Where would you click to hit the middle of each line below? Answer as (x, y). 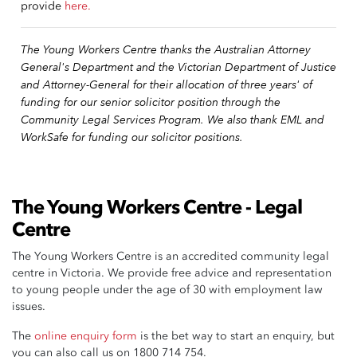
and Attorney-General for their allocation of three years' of (167, 84)
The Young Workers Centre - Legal (157, 208)
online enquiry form (86, 336)
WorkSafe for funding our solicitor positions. (133, 136)
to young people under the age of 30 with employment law (167, 290)
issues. (30, 306)
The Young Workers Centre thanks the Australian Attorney (166, 49)
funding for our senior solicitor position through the (151, 101)
